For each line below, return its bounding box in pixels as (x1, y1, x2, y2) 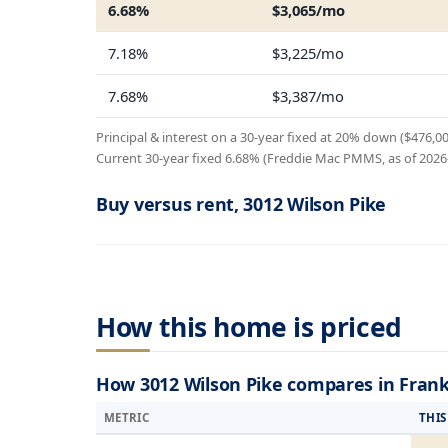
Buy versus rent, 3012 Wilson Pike (96, 192, 387, 217)
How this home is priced (96, 309, 402, 346)
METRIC (104, 409, 150, 425)
